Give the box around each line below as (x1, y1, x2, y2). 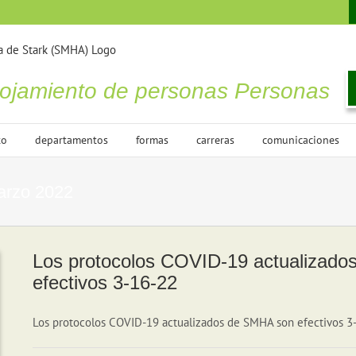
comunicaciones (262, 133, 339, 147)
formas (136, 133, 168, 147)
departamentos (35, 133, 108, 147)
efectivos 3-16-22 (33, 272, 178, 293)
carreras (196, 133, 234, 147)
